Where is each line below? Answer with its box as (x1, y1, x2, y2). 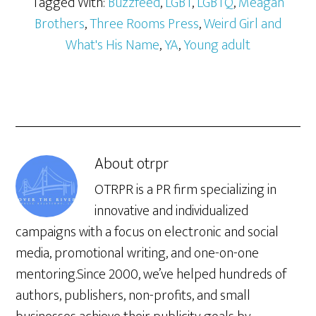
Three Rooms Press (90, 12, 199, 37)
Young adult (183, 33, 250, 58)
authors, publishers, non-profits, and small (16, 284, 251, 308)
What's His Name (66, 33, 159, 58)
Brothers (35, 12, 85, 37)
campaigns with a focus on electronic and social (16, 220, 279, 245)
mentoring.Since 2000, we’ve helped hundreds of (16, 262, 287, 287)
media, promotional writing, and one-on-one (16, 241, 260, 266)
